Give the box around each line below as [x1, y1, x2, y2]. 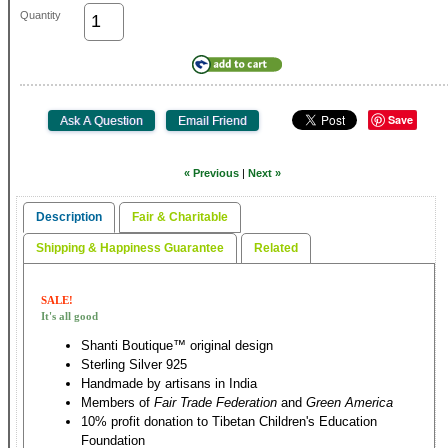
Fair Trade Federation [154, 395, 277, 411]
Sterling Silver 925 [81, 357, 187, 373]
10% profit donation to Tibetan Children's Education [81, 414, 377, 430]
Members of [81, 395, 154, 411]
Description [36, 210, 102, 223]
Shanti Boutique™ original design [81, 338, 273, 354]
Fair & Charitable [132, 210, 228, 223]
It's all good [41, 309, 98, 322]
